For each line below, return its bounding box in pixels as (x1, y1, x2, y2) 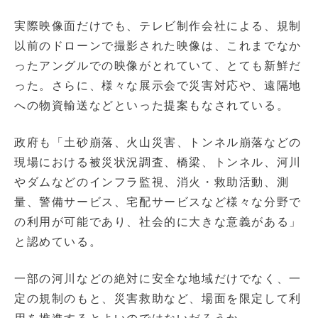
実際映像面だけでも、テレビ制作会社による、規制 (14, 18, 302, 33)
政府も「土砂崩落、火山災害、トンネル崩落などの (14, 135, 302, 149)
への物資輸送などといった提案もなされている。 (14, 98, 290, 112)
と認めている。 (14, 234, 102, 248)
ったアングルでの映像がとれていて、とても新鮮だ (14, 58, 302, 72)
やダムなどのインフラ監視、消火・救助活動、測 (14, 175, 290, 189)
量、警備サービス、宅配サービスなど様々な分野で (14, 194, 302, 209)
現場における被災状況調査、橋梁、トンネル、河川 (14, 155, 302, 169)
